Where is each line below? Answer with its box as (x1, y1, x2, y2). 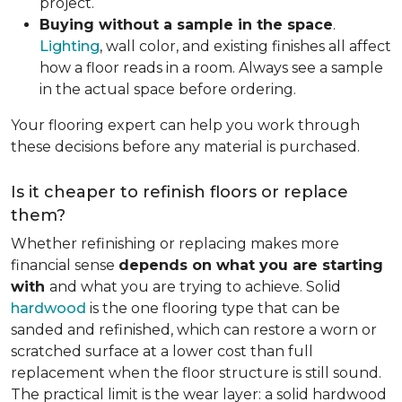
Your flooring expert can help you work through (11, 117, 360, 134)
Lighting (39, 38, 100, 55)
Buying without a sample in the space (39, 16, 333, 33)
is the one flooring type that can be (86, 300, 340, 317)
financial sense (11, 257, 118, 274)
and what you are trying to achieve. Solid (49, 278, 341, 295)
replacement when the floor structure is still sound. (11, 364, 381, 381)
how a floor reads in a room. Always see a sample (39, 59, 383, 76)
